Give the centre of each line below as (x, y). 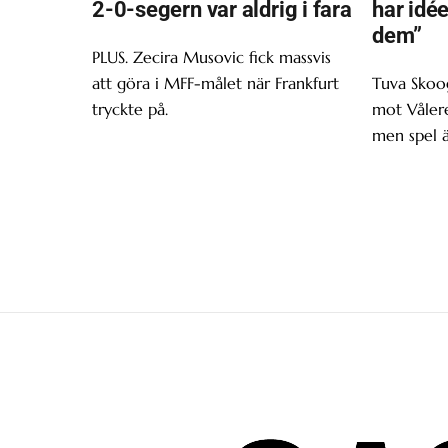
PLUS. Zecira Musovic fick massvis (211, 56)
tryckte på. (130, 108)
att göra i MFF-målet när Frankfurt (215, 82)
